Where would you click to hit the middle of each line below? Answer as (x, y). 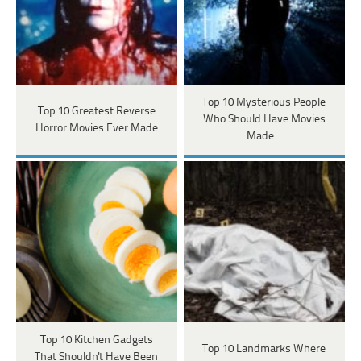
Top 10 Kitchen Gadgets (96, 341)
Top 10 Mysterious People (264, 103)
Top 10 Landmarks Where (264, 349)
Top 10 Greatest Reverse (96, 111)
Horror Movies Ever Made (96, 128)
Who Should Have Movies (264, 120)
